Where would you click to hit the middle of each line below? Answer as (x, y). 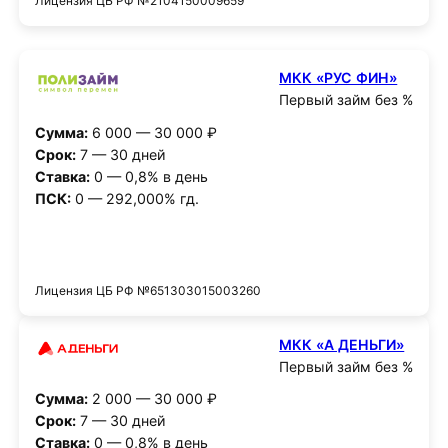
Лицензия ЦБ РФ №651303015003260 (147, 290)
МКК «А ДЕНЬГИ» (342, 344)
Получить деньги (224, 252)
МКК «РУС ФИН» (338, 78)
